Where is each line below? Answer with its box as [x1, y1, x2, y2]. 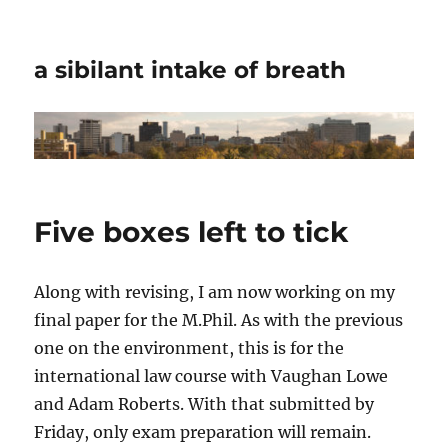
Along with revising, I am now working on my [34, 282, 396, 303]
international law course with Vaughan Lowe [34, 366, 389, 387]
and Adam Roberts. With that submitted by [34, 394, 375, 415]
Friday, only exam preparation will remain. [34, 422, 372, 443]
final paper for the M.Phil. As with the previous [34, 310, 404, 331]
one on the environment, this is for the [34, 338, 345, 359]
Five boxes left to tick [34, 215, 349, 250]
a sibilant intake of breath [34, 56, 347, 84]
